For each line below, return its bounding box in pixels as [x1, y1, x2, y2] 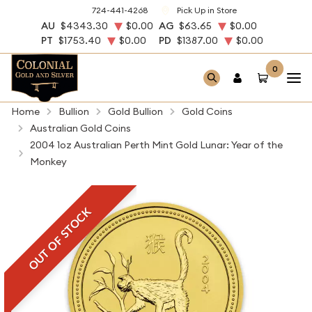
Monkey [29, 155, 67, 168]
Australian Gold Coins [30, 122, 131, 134]
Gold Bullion [108, 105, 163, 118]
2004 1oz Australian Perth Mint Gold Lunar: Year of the [29, 139, 283, 151]
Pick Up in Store [176, 5, 237, 16]
